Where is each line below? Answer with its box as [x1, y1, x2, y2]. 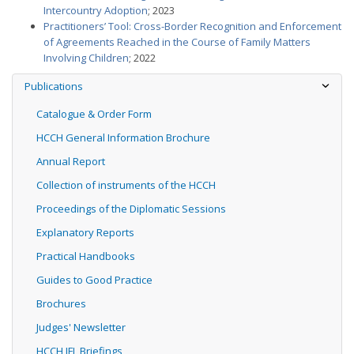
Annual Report [36, 154, 105, 168]
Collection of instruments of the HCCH [36, 178, 216, 192]
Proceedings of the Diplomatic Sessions [36, 201, 226, 216]
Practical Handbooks [36, 249, 135, 263]
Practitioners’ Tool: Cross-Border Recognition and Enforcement [43, 19, 341, 33]
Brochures [36, 296, 86, 311]
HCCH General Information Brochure [36, 130, 210, 145]
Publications [24, 79, 83, 93]
